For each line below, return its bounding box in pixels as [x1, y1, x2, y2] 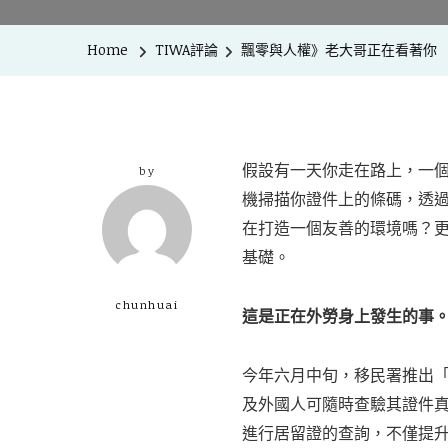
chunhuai [116, 296, 178, 312]
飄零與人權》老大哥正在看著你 [241, 40, 437, 59]
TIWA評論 [155, 40, 218, 59]
